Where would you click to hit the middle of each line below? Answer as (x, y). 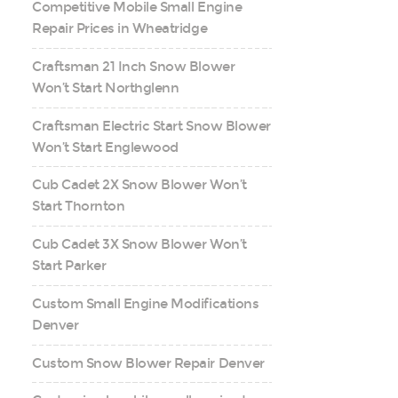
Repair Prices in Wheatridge (120, 29)
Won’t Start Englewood (105, 147)
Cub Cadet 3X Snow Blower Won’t (139, 245)
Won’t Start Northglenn (106, 88)
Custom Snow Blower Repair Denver (148, 363)
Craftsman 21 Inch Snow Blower (134, 66)
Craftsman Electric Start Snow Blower (151, 126)
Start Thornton (79, 207)
